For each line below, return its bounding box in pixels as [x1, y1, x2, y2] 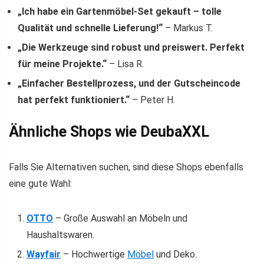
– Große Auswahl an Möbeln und [53, 213, 187, 225]
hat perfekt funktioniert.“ [18, 94, 130, 106]
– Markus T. [163, 22, 213, 34]
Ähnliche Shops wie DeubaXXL [9, 123, 209, 141]
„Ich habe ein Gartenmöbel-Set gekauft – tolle [18, 6, 222, 18]
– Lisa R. [107, 58, 144, 70]
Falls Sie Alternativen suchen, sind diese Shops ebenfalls [9, 161, 243, 173]
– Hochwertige [61, 249, 127, 260]
